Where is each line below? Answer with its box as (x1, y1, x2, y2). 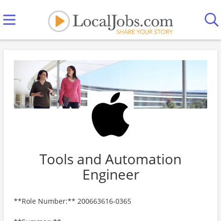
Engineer (82, 165, 139, 184)
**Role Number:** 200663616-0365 (14, 196, 131, 206)
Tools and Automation (39, 149, 182, 168)
